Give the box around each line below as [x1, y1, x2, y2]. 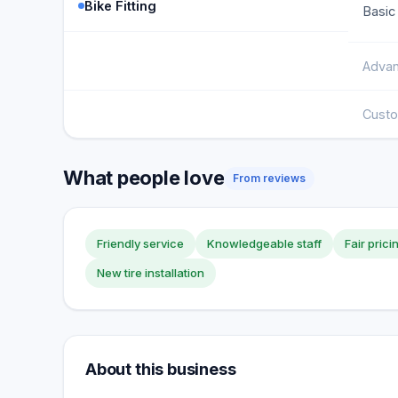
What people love [63, 166, 225, 189]
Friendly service [97, 236, 184, 251]
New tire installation [97, 266, 204, 280]
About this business [85, 360, 236, 378]
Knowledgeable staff [207, 236, 322, 251]
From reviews [233, 171, 306, 185]
